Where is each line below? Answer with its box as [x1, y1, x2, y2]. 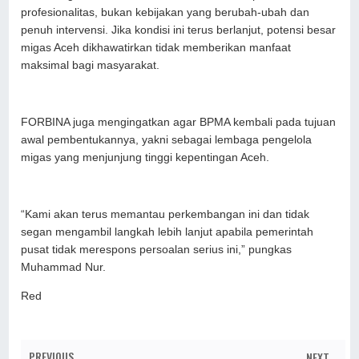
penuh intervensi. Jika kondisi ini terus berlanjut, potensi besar [21, 24, 337, 37]
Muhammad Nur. [21, 261, 107, 274]
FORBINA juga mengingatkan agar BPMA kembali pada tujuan [21, 116, 337, 129]
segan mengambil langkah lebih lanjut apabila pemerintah [21, 226, 314, 239]
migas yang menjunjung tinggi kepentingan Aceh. [21, 151, 270, 164]
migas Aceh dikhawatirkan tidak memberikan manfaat [21, 42, 292, 54]
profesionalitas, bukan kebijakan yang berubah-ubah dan [21, 6, 310, 19]
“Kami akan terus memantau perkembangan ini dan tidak [21, 208, 310, 221]
